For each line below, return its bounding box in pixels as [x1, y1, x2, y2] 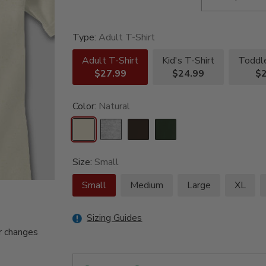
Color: [72, 100, 99, 113]
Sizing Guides [87, 211, 142, 225]
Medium [130, 179, 164, 192]
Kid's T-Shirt [162, 54, 215, 68]
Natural [99, 100, 131, 113]
